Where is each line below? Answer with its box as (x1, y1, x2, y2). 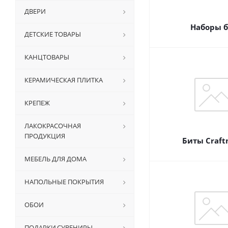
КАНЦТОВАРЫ (24, 52, 69, 62)
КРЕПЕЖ (24, 98, 50, 107)
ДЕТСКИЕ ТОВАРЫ (24, 30, 81, 39)
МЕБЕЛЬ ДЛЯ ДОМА (24, 154, 87, 163)
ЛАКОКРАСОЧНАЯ (24, 121, 81, 130)
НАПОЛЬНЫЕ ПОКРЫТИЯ (24, 177, 104, 186)
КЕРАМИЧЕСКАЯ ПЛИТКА (24, 75, 103, 84)
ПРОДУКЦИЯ (24, 131, 65, 140)
